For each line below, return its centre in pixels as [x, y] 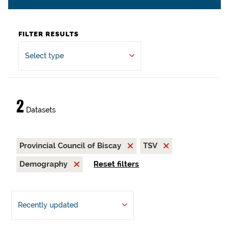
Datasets [40, 110]
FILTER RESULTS [49, 34]
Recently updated [48, 205]
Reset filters [117, 164]
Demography [44, 164]
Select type [44, 56]
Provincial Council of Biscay [71, 146]
